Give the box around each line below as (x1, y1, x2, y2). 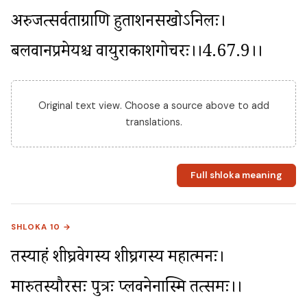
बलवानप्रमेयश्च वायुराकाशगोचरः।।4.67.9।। (11, 40, 262, 67)
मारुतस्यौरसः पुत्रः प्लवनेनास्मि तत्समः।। (11, 276, 242, 304)
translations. (125, 115, 182, 128)
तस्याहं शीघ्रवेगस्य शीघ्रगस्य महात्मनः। (11, 246, 224, 273)
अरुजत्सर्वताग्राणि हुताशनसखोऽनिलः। (11, 10, 225, 37)
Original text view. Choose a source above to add (38, 99, 269, 112)
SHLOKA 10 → (11, 222, 72, 233)
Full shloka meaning (190, 169, 282, 182)
